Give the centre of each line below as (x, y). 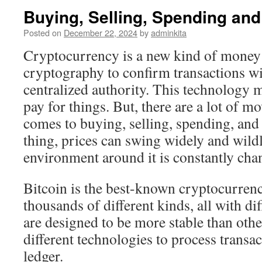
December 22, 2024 (101, 32)
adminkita (169, 32)
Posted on (42, 32)
